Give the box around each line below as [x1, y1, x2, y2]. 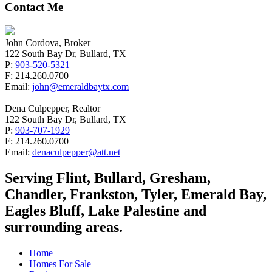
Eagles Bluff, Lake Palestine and [5, 202, 206, 219]
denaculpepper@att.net [32, 146, 120, 157]
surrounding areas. [5, 219, 123, 235]
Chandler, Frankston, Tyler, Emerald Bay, [5, 186, 267, 202]
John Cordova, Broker [5, 37, 90, 48]
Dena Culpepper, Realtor [5, 103, 100, 114]
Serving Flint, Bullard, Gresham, [5, 169, 211, 186]
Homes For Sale [29, 258, 91, 269]
